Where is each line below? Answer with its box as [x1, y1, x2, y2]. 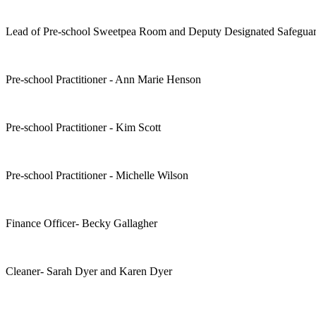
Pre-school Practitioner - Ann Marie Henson [6, 73, 201, 85]
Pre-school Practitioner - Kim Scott [6, 121, 161, 133]
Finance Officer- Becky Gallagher [6, 217, 157, 229]
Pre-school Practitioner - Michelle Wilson [6, 169, 188, 181]
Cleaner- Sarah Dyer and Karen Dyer [6, 265, 175, 277]
